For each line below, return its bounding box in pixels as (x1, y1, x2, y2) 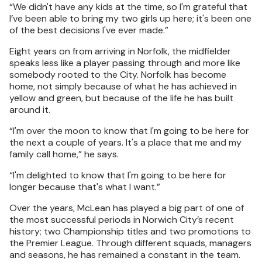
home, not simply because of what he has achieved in (9, 80, 237, 92)
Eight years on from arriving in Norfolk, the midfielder (9, 45, 231, 57)
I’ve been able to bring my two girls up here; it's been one (9, 12, 251, 25)
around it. (9, 104, 50, 116)
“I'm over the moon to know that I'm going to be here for (9, 125, 249, 137)
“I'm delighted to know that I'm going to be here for (9, 169, 226, 181)
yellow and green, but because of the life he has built (9, 92, 233, 104)
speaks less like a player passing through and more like (9, 57, 240, 69)
